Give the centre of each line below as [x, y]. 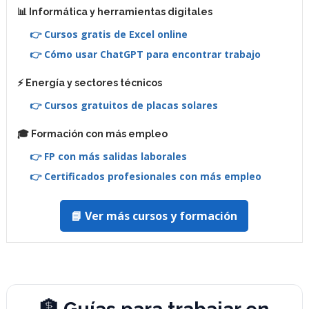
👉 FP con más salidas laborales [108, 156]
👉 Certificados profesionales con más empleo [145, 176]
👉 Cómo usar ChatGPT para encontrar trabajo [145, 54]
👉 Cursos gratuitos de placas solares [123, 105]
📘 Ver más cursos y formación [154, 216]
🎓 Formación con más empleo [92, 133]
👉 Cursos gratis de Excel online [108, 34]
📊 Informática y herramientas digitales [114, 11]
